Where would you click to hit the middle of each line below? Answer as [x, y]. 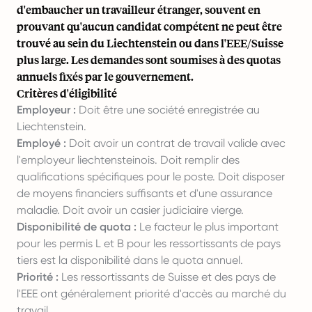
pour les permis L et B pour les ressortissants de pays [149, 243]
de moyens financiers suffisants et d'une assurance [145, 193]
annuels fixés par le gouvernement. [105, 76]
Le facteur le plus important [208, 227]
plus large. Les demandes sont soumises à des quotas [149, 60]
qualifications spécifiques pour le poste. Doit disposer [151, 177]
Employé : [41, 143]
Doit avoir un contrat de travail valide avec [176, 143]
